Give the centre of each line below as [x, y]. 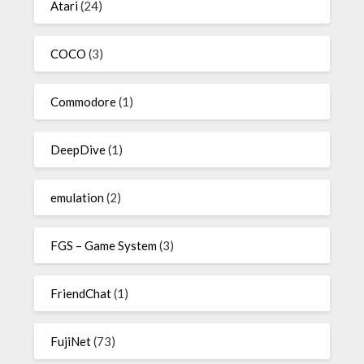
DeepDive [78, 149]
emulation [78, 197]
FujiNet [71, 341]
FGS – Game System [104, 245]
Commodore [84, 102]
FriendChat [81, 293]
